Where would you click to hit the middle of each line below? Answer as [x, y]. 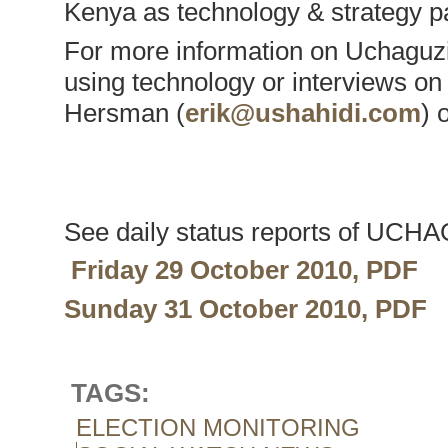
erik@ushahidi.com [302, 113]
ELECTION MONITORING [217, 428]
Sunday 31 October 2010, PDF [245, 309]
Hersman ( [124, 113]
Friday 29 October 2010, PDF [240, 269]
